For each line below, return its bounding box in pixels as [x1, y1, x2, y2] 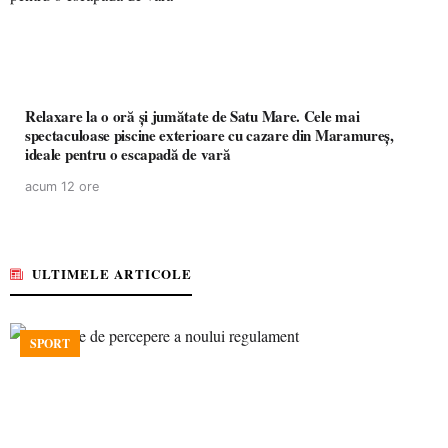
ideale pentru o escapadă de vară [25, 143, 231, 165]
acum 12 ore [25, 179, 99, 194]
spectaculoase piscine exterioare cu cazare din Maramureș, [25, 124, 394, 146]
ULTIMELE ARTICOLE [32, 264, 192, 283]
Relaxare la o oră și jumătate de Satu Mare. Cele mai [25, 105, 360, 127]
